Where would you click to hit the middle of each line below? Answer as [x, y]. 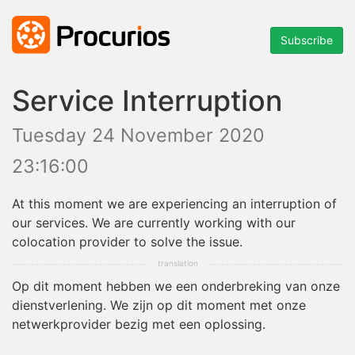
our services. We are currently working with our [154, 223]
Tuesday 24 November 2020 [138, 136]
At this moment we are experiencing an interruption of [174, 204]
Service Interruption [147, 101]
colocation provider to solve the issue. [127, 242]
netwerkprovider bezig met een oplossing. [139, 324]
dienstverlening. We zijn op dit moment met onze [159, 305]
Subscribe [307, 40]
